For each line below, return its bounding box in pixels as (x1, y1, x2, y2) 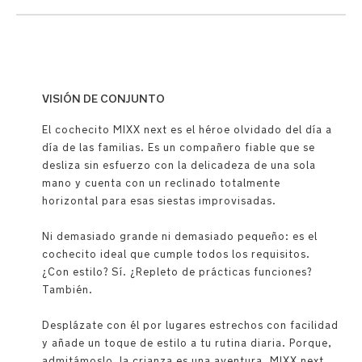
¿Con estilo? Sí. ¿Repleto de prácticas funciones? (42, 265, 312, 279)
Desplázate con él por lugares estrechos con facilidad (42, 318, 339, 332)
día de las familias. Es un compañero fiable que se (42, 141, 315, 154)
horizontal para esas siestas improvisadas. (42, 194, 276, 208)
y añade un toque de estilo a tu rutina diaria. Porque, (42, 336, 331, 350)
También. (42, 283, 93, 297)
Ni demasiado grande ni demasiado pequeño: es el (42, 229, 318, 243)
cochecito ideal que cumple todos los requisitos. (42, 247, 310, 261)
